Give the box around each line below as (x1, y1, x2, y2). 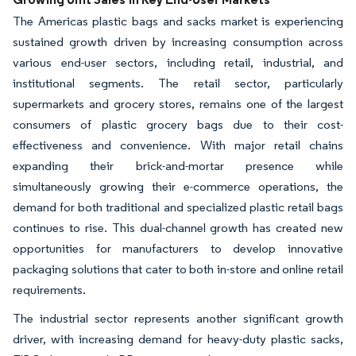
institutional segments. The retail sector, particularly (13, 75, 343, 91)
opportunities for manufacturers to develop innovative (13, 241, 343, 256)
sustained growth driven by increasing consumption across (13, 34, 343, 49)
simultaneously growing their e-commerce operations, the (13, 179, 343, 194)
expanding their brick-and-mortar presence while (13, 158, 343, 173)
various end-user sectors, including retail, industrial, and (13, 55, 343, 70)
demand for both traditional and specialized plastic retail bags (13, 199, 343, 215)
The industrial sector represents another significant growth (13, 311, 343, 326)
